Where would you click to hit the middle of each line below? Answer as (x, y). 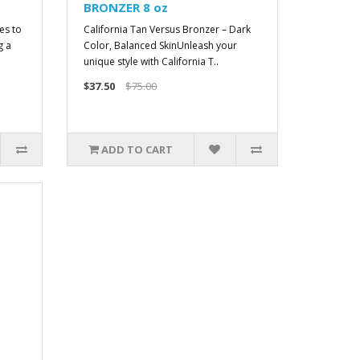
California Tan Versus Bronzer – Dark (168, 29)
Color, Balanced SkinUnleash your (161, 45)
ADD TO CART (137, 149)
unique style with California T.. (151, 61)
